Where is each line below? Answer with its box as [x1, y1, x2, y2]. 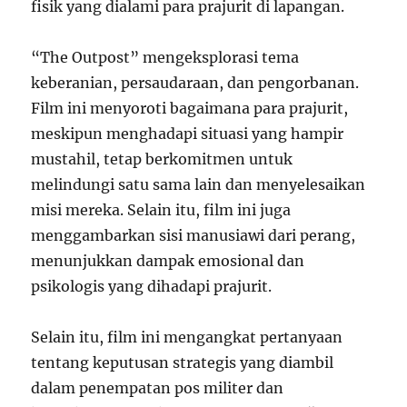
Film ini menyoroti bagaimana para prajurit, [31, 99, 349, 118]
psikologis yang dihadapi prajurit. [31, 277, 273, 296]
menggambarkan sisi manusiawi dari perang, [31, 226, 356, 245]
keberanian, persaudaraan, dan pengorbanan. [31, 74, 360, 93]
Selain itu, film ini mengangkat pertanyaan [31, 328, 343, 347]
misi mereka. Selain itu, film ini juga [31, 201, 292, 220]
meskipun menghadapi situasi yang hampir [31, 124, 344, 144]
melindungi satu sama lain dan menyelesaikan [31, 175, 366, 194]
